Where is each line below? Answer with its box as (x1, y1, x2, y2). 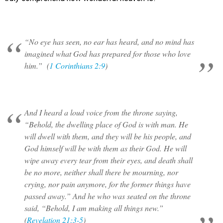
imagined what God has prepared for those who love (24, 48, 191, 59)
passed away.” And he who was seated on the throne (24, 191, 191, 201)
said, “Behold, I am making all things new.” (24, 203, 166, 213)
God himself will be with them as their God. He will (24, 143, 187, 153)
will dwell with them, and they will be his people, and (24, 131, 191, 141)
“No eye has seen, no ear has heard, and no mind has (24, 36, 194, 47)
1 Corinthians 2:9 (49, 60, 105, 71)
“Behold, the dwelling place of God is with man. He (24, 119, 188, 129)
